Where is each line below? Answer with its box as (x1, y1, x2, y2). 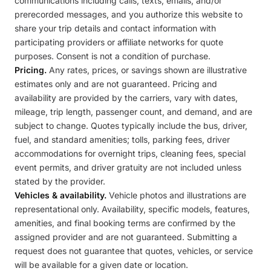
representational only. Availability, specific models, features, (15, 204, 250, 214)
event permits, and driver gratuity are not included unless (15, 162, 241, 172)
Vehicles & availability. (15, 190, 106, 200)
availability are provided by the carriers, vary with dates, (15, 93, 238, 103)
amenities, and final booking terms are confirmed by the (15, 218, 235, 228)
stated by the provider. (15, 176, 105, 186)
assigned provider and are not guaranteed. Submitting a (15, 232, 237, 242)
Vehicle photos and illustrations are (106, 190, 246, 200)
